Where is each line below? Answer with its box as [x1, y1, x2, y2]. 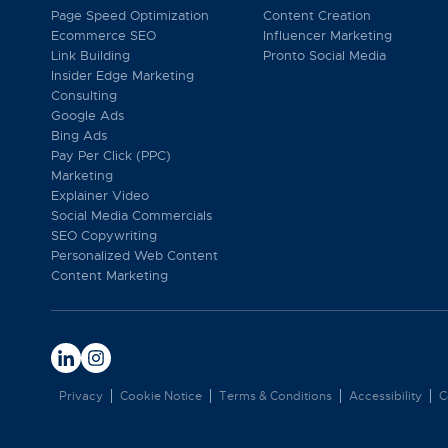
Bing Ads [51, 127, 107, 144]
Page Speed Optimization [51, 7, 209, 24]
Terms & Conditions [219, 388, 332, 404]
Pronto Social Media [263, 47, 387, 64]
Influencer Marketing [263, 27, 393, 44]
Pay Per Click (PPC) [51, 147, 171, 164]
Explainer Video [51, 187, 149, 204]
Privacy [59, 388, 103, 404]
